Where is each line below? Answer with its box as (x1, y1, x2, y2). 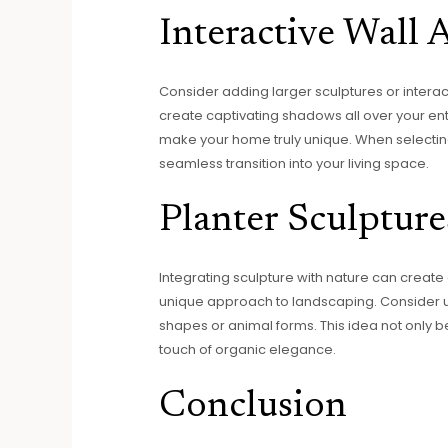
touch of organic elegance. (158, 339, 336, 359)
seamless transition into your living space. (158, 154, 429, 173)
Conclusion (158, 387, 347, 426)
